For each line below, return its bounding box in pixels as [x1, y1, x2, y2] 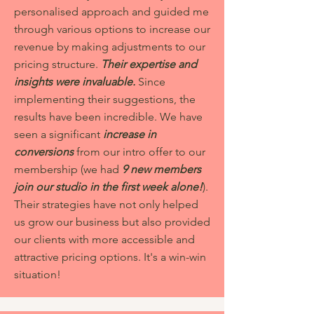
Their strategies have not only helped [14, 198, 198, 211]
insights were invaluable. [14, 75, 138, 88]
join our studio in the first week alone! [14, 180, 203, 193]
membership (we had [14, 163, 122, 176]
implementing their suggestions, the [14, 93, 196, 106]
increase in [103, 128, 156, 141]
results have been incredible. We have [14, 110, 203, 123]
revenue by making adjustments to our [14, 40, 205, 53]
